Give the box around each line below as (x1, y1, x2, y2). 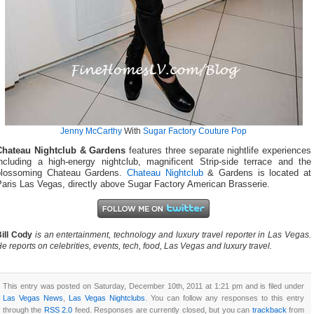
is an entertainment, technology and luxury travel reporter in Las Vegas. (34, 229, 312, 240)
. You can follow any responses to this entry (145, 293, 304, 302)
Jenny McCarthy (60, 125, 122, 136)
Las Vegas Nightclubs (69, 293, 145, 302)
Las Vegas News (3, 293, 63, 302)
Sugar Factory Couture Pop (143, 125, 247, 136)
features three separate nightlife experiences (125, 146, 311, 156)
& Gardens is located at (203, 168, 312, 179)
